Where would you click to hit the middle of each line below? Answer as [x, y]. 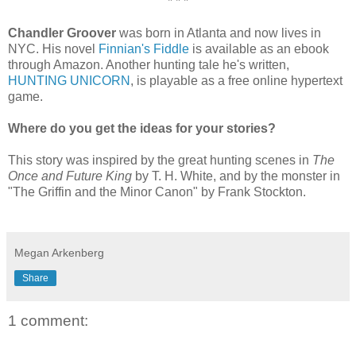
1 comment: [48, 320]
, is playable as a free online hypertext [236, 80]
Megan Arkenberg [59, 252]
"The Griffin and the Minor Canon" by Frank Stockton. [157, 192]
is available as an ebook [259, 48]
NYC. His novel [53, 48]
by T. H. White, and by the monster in [238, 176]
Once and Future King [72, 176]
